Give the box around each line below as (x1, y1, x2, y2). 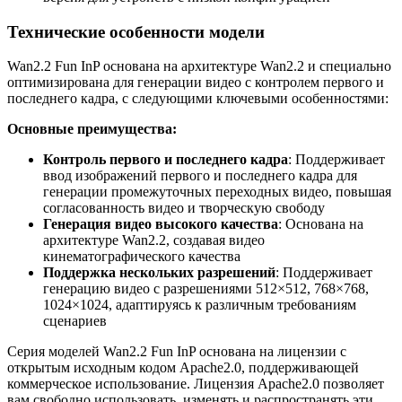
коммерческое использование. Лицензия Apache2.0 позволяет (7, 376, 384, 392)
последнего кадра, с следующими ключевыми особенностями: (7, 91, 389, 107)
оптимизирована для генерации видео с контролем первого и (7, 74, 384, 91)
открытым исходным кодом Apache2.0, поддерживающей (7, 360, 359, 376)
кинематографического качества (43, 249, 240, 265)
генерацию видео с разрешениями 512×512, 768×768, (43, 281, 369, 297)
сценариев (43, 313, 107, 329)
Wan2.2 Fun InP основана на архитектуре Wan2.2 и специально (7, 58, 391, 74)
